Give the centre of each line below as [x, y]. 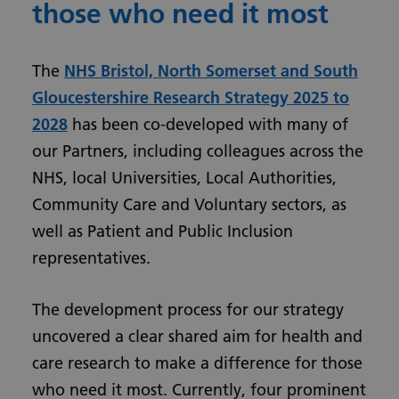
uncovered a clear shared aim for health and [197, 336]
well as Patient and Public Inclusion [163, 231]
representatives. [91, 258]
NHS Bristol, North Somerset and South [211, 71]
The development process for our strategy [188, 309]
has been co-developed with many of [208, 124]
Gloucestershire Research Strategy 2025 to [191, 98]
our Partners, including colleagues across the [198, 151]
